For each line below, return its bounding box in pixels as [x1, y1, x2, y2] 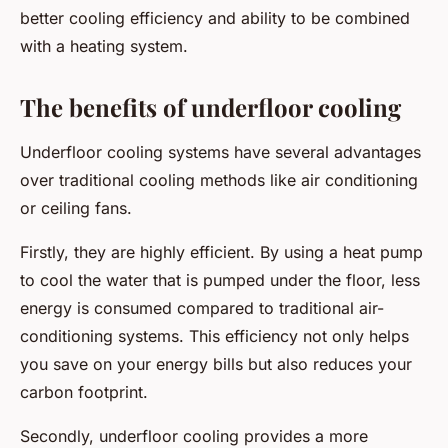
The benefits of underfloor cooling [20, 91, 401, 124]
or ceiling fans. [20, 198, 132, 219]
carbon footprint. [20, 382, 148, 403]
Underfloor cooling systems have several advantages [20, 142, 421, 163]
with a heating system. [20, 36, 188, 57]
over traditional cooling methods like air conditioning [20, 170, 418, 191]
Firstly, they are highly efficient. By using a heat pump [20, 242, 423, 263]
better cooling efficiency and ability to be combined [20, 8, 410, 29]
